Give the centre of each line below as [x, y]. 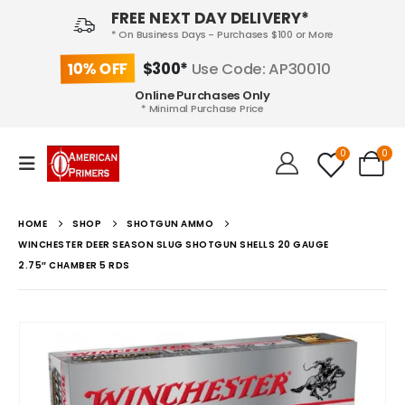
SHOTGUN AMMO [170, 223]
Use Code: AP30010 [259, 68]
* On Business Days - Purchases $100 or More [222, 35]
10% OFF [98, 69]
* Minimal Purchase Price [202, 109]
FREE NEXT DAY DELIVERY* [210, 19]
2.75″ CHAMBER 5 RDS [74, 265]
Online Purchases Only [202, 96]
